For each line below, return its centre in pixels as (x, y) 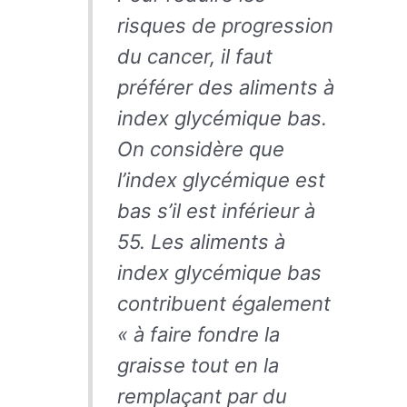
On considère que (200, 149)
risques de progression (225, 25)
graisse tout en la (198, 365)
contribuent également (223, 303)
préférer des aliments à (225, 87)
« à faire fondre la (198, 334)
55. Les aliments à (201, 241)
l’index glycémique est (221, 179)
